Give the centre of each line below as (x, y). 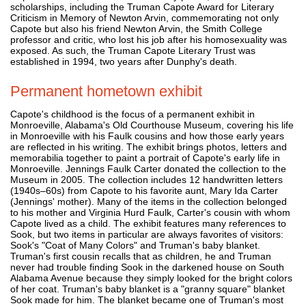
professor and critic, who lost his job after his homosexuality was (149, 39)
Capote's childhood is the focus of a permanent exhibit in (133, 114)
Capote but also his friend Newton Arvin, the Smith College (136, 28)
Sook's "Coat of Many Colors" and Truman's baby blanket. (135, 245)
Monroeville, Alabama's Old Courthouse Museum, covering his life (152, 125)
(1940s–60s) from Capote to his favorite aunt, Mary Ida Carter (144, 190)
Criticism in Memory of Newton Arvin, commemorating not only (144, 17)
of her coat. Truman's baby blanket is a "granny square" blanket (148, 289)
